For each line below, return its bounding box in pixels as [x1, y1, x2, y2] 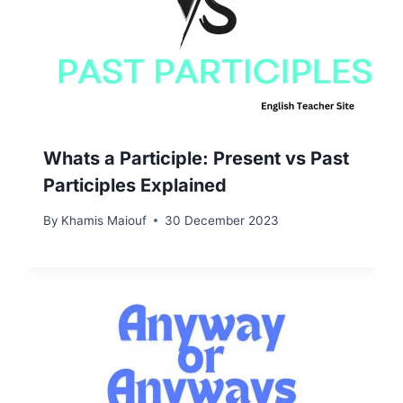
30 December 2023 [165, 212, 280, 228]
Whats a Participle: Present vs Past [43, 148, 349, 170]
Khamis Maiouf [61, 212, 148, 228]
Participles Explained [43, 175, 227, 197]
